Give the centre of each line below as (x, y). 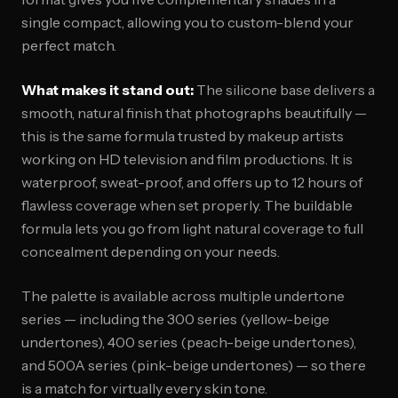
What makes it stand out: (107, 90)
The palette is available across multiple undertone (183, 296)
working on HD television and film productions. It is (187, 159)
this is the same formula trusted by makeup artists (183, 136)
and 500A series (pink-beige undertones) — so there (194, 365)
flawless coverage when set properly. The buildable (187, 205)
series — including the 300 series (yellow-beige (175, 319)
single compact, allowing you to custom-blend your (187, 22)
